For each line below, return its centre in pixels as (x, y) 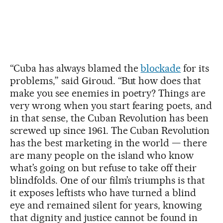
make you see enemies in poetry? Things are (108, 93)
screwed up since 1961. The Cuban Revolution (110, 130)
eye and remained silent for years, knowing (106, 205)
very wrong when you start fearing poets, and (111, 105)
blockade (161, 68)
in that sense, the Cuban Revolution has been (110, 118)
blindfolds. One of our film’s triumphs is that (108, 180)
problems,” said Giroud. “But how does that (106, 80)
